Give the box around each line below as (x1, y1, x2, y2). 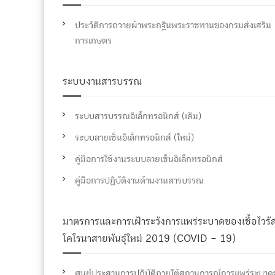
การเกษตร (75, 36, 112, 45)
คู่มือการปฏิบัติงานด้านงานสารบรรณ (75, 176, 204, 185)
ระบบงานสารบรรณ (63, 76, 142, 87)
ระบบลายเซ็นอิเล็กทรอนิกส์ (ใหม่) (75, 133, 194, 142)
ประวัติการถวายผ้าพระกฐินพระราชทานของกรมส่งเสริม (75, 20, 271, 30)
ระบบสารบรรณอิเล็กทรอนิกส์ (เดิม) (75, 111, 201, 121)
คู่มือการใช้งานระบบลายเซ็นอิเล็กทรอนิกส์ (75, 154, 223, 164)
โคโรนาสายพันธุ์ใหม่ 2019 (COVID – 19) (63, 233, 236, 244)
